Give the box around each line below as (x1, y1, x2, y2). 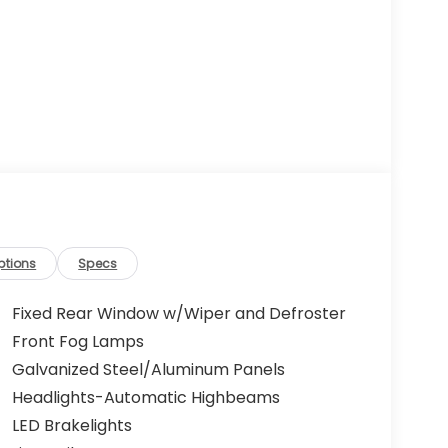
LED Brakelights (11, 414, 132, 438)
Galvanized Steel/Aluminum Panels (11, 358, 285, 382)
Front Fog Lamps (11, 330, 144, 354)
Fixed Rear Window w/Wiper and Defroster (11, 302, 346, 326)
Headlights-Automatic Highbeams (11, 386, 280, 410)
